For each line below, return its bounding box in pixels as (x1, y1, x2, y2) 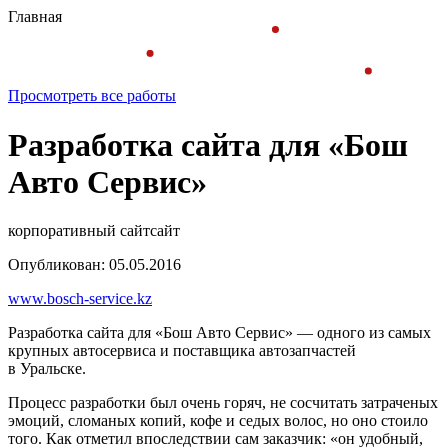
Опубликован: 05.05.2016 (8, 256, 181, 274)
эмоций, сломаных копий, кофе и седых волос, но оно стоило (8, 412, 428, 430)
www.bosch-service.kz (8, 290, 152, 308)
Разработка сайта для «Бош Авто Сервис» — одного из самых (8, 324, 431, 342)
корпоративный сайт (8, 222, 150, 240)
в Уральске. (8, 360, 90, 378)
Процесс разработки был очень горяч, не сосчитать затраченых (8, 394, 438, 412)
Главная (8, 8, 62, 25)
